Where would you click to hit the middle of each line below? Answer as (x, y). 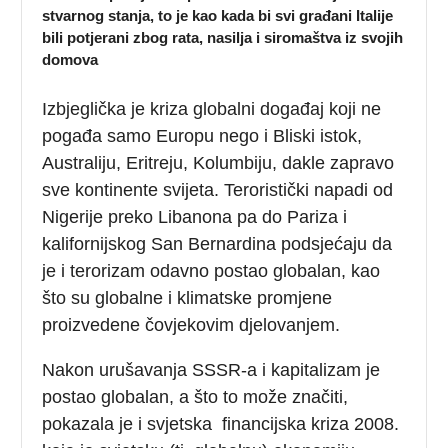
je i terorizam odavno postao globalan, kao (211, 270)
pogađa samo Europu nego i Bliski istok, (202, 135)
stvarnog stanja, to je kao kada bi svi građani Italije (218, 15)
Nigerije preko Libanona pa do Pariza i (195, 216)
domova (70, 59)
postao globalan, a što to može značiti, (195, 396)
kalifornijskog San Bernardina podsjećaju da (217, 243)
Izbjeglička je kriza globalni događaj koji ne (212, 108)
